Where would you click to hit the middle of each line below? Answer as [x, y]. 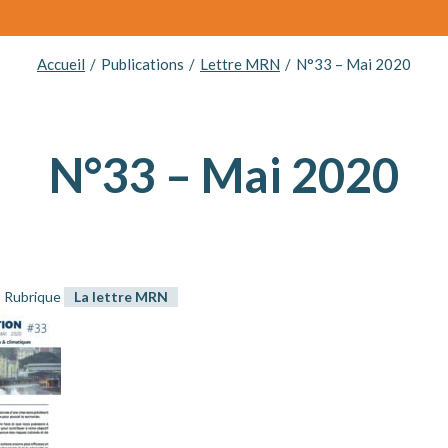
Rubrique [34, 297]
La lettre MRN [121, 297]
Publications [142, 64]
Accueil [61, 64]
